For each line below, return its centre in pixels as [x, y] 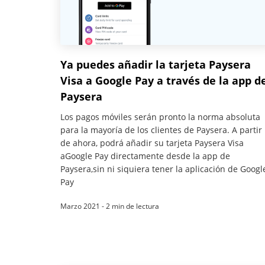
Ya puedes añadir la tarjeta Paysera [156, 64]
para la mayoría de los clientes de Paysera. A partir [161, 130]
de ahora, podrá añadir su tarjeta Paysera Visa [152, 143]
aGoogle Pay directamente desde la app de [145, 156]
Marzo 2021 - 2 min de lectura [110, 206]
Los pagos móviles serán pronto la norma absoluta [160, 117]
